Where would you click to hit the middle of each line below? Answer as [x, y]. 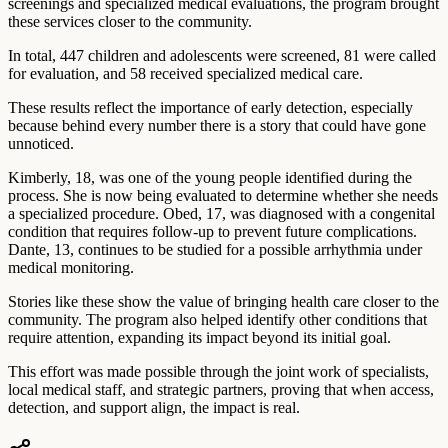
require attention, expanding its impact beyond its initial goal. [199, 337]
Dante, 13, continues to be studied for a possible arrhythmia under [215, 249]
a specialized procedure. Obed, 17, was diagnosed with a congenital [221, 213]
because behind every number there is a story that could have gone [217, 125]
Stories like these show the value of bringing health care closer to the [223, 301]
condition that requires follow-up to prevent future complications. [212, 231]
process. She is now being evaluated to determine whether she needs [223, 195]
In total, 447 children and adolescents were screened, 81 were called [222, 55]
